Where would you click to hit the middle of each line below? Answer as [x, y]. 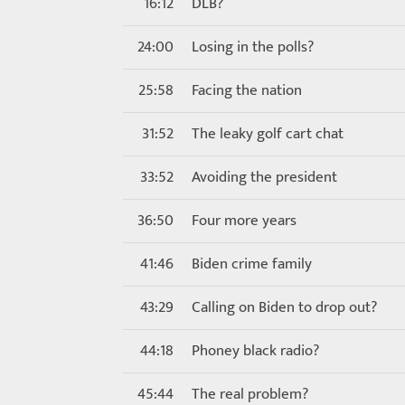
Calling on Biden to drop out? [284, 307]
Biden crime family [252, 264]
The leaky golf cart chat [268, 134]
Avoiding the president [264, 177]
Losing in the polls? [253, 47]
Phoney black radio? [255, 351]
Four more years [244, 221]
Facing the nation [247, 90]
